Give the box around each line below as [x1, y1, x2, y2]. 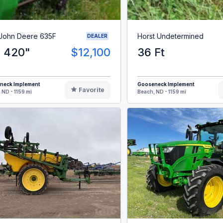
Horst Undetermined [137, 31, 204, 40]
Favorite [79, 86, 105, 94]
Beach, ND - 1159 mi [137, 89, 186, 95]
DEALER [87, 33, 108, 39]
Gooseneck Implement [137, 81, 195, 88]
